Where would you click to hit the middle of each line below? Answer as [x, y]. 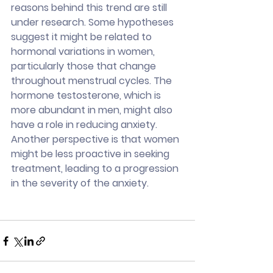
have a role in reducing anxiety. [85, 125]
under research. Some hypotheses [94, 23]
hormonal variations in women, [84, 52]
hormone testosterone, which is [87, 96]
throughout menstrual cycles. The [93, 81]
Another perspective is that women [96, 140]
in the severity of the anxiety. [80, 183]
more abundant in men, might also [93, 110]
